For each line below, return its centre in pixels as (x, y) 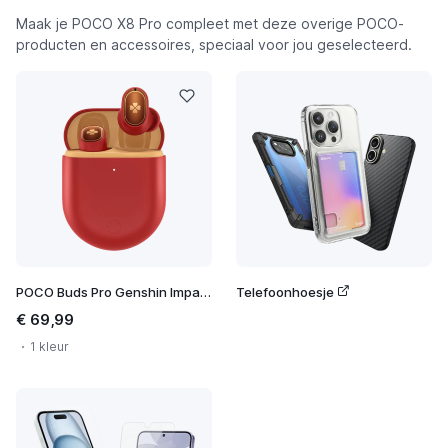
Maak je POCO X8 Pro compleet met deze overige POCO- (210, 23)
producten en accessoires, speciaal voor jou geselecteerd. (214, 44)
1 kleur (49, 346)
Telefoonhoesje (286, 291)
